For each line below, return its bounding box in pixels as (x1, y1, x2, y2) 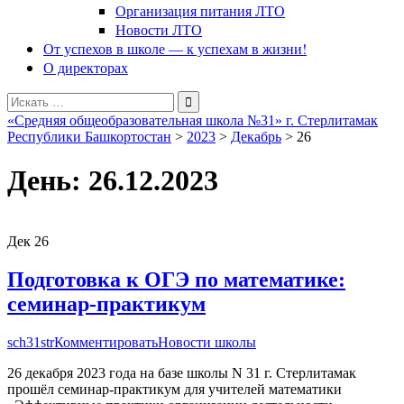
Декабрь (231, 129, 281, 144)
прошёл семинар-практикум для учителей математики (7, 381, 342, 397)
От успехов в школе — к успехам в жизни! (43, 39, 307, 58)
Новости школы (158, 334, 256, 350)
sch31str (7, 334, 54, 350)
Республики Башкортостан (7, 129, 171, 144)
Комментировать (54, 334, 158, 350)
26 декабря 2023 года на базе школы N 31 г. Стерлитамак (7, 364, 356, 381)
